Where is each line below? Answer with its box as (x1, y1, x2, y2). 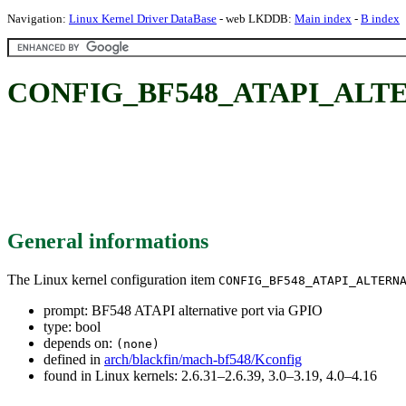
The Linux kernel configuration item (7, 271, 218, 287)
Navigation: (7, 12, 69, 25)
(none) (116, 336, 159, 351)
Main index (295, 12, 352, 25)
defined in (43, 351, 104, 367)
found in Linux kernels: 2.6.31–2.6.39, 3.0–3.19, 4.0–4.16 (43, 367, 377, 383)
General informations (7, 228, 208, 253)
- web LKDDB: (217, 12, 295, 25)
